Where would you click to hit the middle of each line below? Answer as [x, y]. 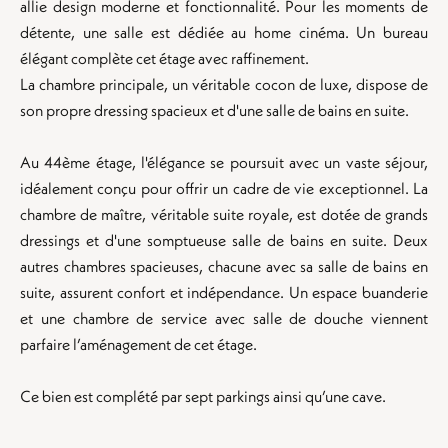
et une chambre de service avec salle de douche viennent [224, 318]
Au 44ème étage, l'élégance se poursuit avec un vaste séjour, [224, 162]
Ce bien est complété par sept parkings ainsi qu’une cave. [203, 396]
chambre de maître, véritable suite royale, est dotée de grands [224, 214]
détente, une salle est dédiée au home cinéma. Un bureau [224, 32]
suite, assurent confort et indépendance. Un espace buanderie [224, 292]
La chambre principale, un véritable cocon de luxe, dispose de [224, 84]
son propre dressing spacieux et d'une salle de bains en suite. [214, 110]
